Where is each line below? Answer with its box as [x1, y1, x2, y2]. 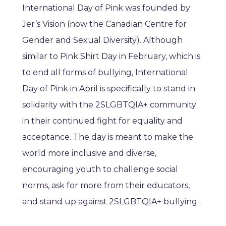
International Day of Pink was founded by [22, 3, 190, 13]
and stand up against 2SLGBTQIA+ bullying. [22, 197, 199, 207]
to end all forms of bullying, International [22, 68, 188, 78]
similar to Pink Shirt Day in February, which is [22, 51, 200, 62]
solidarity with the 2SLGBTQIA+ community [22, 100, 196, 110]
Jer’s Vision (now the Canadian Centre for [22, 19, 187, 29]
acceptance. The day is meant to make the [22, 132, 193, 142]
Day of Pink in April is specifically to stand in [22, 84, 195, 94]
